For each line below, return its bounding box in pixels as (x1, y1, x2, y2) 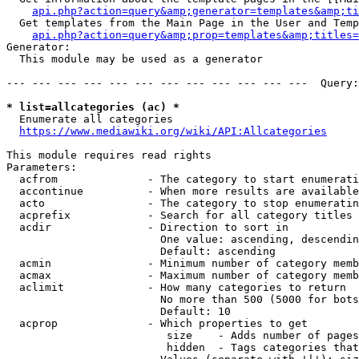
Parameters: (6, 161, 77, 173)
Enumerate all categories (6, 113, 173, 125)
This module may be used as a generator (6, 53, 263, 65)
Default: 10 (6, 305, 231, 317)
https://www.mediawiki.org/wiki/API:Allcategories (19, 125, 327, 137)
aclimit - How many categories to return (6, 281, 346, 293)
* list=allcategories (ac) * (6, 101, 179, 113)
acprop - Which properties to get (6, 317, 308, 329)
